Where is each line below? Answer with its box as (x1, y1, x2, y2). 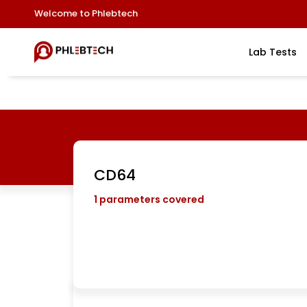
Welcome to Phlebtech (34, 7, 138, 20)
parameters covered (97, 193, 204, 206)
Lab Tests (248, 45, 297, 59)
